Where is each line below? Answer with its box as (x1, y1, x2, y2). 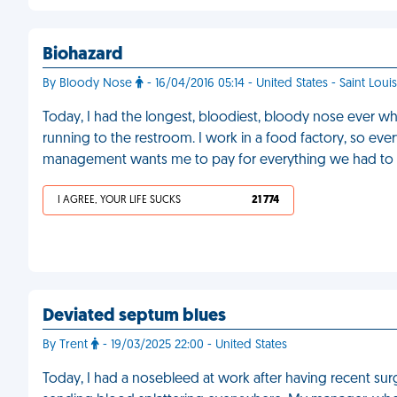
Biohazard (43, 46, 123, 64)
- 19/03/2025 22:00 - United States (99, 339, 287, 352)
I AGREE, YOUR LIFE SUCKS (58, 195, 181, 206)
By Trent (43, 339, 91, 352)
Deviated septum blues (43, 307, 226, 325)
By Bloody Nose (43, 77, 136, 90)
